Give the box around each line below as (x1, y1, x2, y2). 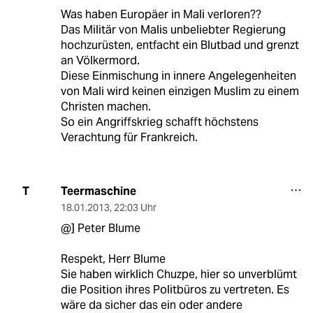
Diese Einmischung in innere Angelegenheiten (60, 68, 296, 83)
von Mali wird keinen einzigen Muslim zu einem (60, 83, 299, 99)
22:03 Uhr (113, 201, 156, 214)
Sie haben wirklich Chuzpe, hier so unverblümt (60, 266, 297, 282)
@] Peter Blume (60, 220, 140, 235)
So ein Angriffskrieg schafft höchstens (60, 114, 259, 129)
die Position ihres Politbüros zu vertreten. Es (60, 282, 289, 297)
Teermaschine (60, 183, 136, 198)
